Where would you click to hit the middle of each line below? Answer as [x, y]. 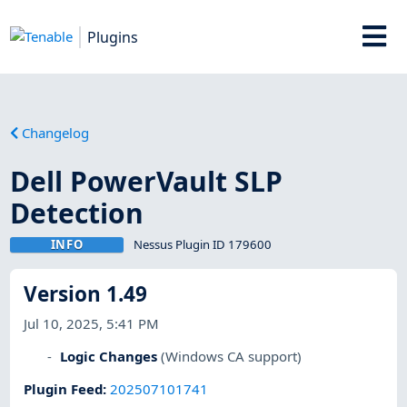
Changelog [56, 132]
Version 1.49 [86, 294]
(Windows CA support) [232, 356]
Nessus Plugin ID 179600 [202, 244]
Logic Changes [109, 356]
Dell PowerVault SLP [147, 181]
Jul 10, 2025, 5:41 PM [92, 323]
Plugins [113, 37]
